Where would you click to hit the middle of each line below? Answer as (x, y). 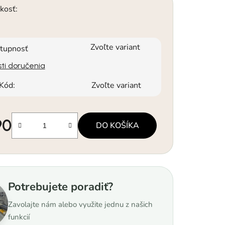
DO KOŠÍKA (117, 125)
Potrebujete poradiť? (61, 187)
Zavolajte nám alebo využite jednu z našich (81, 204)
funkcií (19, 217)
